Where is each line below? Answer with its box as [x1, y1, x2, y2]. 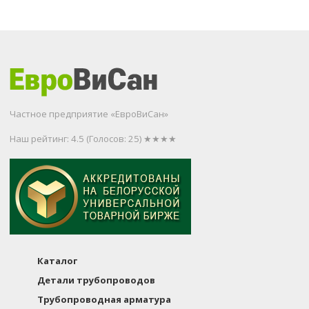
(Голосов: [86, 132, 129, 145]
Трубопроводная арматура [37, 293, 172, 306]
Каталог [37, 255, 78, 268]
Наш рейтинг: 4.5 [10, 132, 85, 145]
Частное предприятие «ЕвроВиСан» [10, 107, 169, 120]
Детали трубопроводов [37, 274, 156, 287]
